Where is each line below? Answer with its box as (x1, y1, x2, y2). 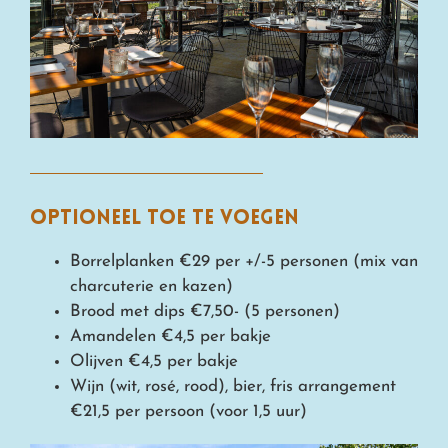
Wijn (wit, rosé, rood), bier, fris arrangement (70, 378, 396, 396)
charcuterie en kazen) (70, 278, 233, 296)
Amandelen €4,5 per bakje (70, 328, 271, 346)
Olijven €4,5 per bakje (70, 353, 238, 371)
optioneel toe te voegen (30, 209, 299, 230)
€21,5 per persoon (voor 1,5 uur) (70, 403, 307, 421)
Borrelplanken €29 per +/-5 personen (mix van (70, 253, 418, 271)
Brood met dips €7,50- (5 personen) (70, 303, 340, 321)
